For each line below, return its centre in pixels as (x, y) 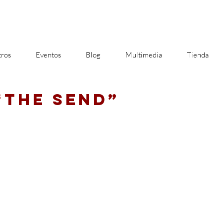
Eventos (48, 55)
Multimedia (144, 55)
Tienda (198, 55)
